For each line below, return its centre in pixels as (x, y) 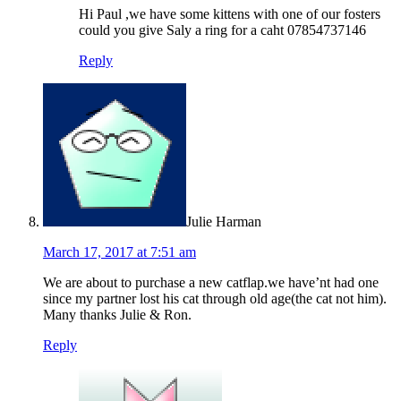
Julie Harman (224, 222)
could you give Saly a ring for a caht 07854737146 (222, 30)
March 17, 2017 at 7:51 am (119, 252)
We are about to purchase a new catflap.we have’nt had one (211, 283)
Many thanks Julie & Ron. (117, 315)
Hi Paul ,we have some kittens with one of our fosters (230, 14)
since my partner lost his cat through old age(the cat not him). (215, 299)
